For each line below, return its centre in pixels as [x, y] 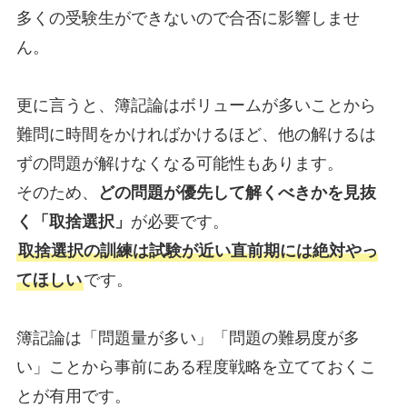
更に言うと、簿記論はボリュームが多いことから [196, 106]
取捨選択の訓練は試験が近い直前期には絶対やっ [198, 251]
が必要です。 [179, 222]
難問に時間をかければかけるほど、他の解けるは [196, 135]
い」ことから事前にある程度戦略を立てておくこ [196, 367]
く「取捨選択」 [73, 222]
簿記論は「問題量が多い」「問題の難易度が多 [188, 338]
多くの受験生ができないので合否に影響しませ [188, 19]
